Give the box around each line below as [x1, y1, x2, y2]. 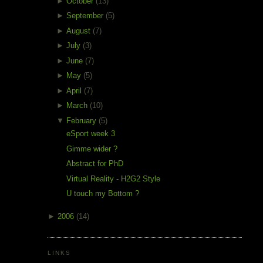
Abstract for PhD [66, 159, 124, 168]
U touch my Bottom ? [66, 189, 140, 198]
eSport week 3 [66, 129, 116, 139]
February [66, 116, 99, 125]
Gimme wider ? [66, 144, 118, 153]
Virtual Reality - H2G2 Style [66, 174, 161, 183]
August [66, 26, 93, 35]
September [66, 11, 106, 21]
